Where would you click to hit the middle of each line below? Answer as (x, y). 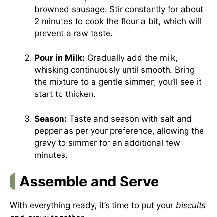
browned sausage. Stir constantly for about (119, 9)
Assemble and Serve (89, 181)
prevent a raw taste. (74, 33)
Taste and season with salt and (129, 118)
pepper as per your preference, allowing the (119, 131)
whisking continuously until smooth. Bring (115, 70)
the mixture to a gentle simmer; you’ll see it (118, 82)
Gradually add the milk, (131, 58)
